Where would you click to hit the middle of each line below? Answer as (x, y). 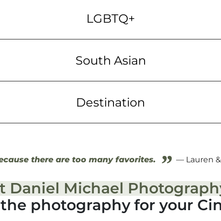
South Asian (110, 60)
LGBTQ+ (110, 18)
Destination (110, 102)
